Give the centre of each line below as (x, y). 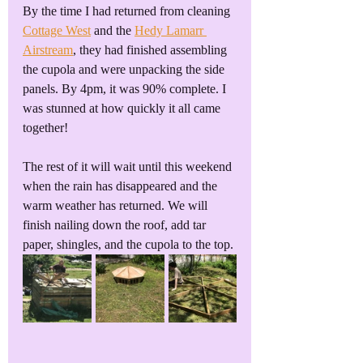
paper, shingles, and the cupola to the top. (128, 244)
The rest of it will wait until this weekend (129, 166)
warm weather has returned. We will (117, 205)
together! (45, 127)
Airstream (48, 49)
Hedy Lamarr (171, 30)
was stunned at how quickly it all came (123, 108)
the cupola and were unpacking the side (125, 69)
